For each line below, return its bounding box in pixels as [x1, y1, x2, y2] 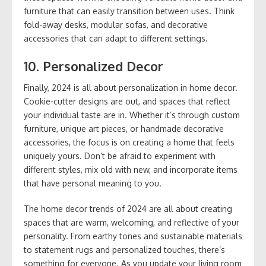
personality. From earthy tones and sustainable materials [24, 231, 242, 242]
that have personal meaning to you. [24, 178, 161, 189]
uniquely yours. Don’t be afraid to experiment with [24, 151, 216, 161]
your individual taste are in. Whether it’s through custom [24, 110, 240, 121]
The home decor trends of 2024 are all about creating [24, 204, 232, 214]
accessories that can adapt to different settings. [24, 33, 208, 44]
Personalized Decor [43, 58, 163, 75]
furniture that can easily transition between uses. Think [24, 6, 235, 17]
